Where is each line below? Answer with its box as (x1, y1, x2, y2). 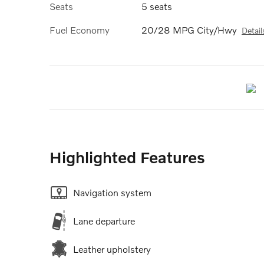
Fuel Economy (49, 24, 110, 35)
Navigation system (73, 187, 151, 199)
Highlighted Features (49, 148, 205, 167)
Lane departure (73, 215, 135, 227)
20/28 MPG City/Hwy (141, 24, 237, 35)
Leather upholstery (73, 243, 151, 255)
